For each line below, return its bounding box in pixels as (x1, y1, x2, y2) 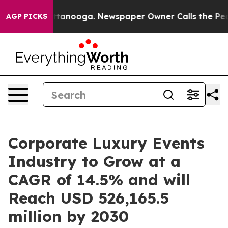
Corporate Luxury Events (8, 133, 205, 153)
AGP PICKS (6, 12, 47, 21)
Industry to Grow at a (8, 152, 181, 171)
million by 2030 (8, 207, 129, 226)
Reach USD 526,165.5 (8, 188, 169, 208)
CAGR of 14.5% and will (8, 170, 190, 189)
